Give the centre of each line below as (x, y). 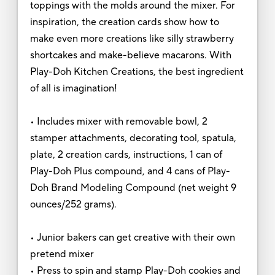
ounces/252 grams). (73, 204)
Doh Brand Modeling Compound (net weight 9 (133, 188)
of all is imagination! (73, 88)
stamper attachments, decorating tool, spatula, (133, 138)
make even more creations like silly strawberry (132, 38)
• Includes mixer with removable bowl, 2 (118, 121)
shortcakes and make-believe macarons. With (130, 55)
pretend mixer (62, 254)
